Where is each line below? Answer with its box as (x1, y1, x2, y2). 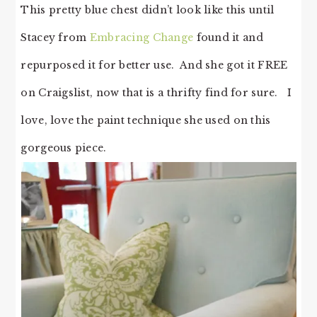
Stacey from (21, 31, 90, 45)
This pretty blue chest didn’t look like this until (21, 4, 275, 17)
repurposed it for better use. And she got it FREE (21, 59, 288, 72)
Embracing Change (89, 31, 194, 45)
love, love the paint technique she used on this (21, 114, 271, 127)
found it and (193, 31, 263, 45)
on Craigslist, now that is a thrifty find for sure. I (21, 86, 292, 100)
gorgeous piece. (21, 142, 110, 155)
